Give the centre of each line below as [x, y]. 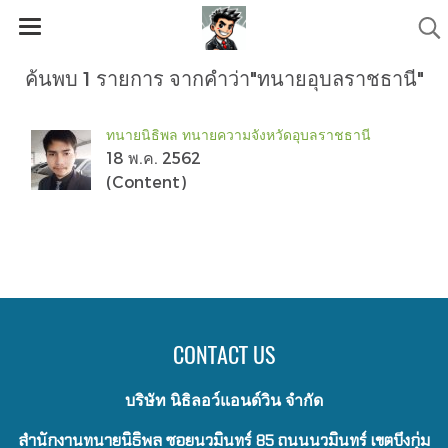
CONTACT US [224, 355]
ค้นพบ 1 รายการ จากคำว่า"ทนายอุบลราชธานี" [224, 78]
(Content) [146, 181]
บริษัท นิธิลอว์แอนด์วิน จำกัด [224, 400]
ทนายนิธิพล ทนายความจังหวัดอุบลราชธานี [238, 134]
